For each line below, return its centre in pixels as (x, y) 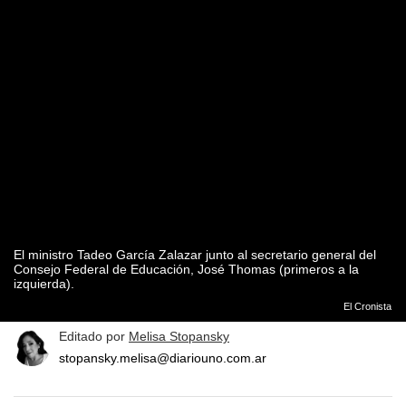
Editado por (94, 337)
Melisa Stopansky (179, 337)
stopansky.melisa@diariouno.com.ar (163, 358)
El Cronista (367, 307)
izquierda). (44, 284)
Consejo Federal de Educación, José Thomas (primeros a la (186, 270)
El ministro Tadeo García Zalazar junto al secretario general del (195, 255)
